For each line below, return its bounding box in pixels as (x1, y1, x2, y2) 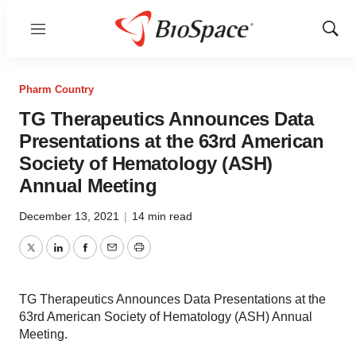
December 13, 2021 (19, 210, 122, 222)
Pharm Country (19, 83, 94, 95)
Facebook (83, 250, 141, 264)
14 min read (132, 210, 192, 222)
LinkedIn (56, 250, 106, 264)
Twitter (29, 250, 68, 264)
